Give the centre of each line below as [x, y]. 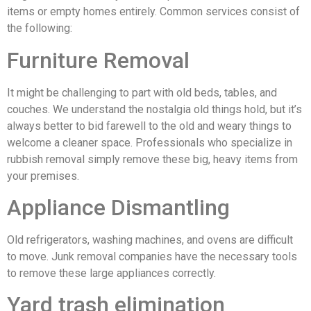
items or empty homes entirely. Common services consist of [153, 12]
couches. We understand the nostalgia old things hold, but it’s [154, 109]
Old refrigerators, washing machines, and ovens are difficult [150, 239]
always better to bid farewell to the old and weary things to [149, 126]
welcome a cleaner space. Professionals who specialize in [150, 142]
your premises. [43, 176]
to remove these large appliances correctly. [111, 273]
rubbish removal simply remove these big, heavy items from [152, 159]
